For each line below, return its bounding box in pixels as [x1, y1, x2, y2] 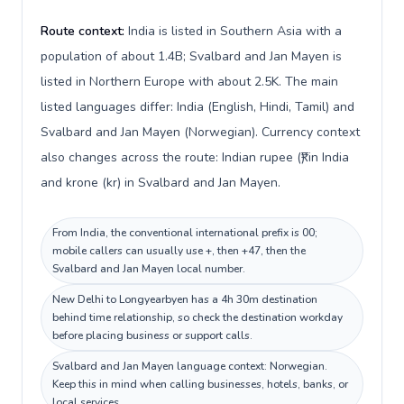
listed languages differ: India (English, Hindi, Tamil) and [41, 98, 354, 115]
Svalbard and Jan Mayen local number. [52, 262, 245, 276]
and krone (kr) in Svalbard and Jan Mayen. [41, 174, 280, 191]
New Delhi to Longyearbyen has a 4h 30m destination [52, 292, 317, 307]
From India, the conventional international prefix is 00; [52, 225, 317, 240]
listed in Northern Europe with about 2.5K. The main [41, 73, 338, 90]
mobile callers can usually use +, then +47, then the [52, 243, 306, 258]
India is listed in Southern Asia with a [128, 23, 342, 40]
